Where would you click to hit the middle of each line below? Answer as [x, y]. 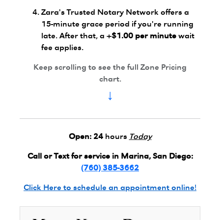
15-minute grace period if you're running [117, 25]
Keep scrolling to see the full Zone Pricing [110, 68]
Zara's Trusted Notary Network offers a [115, 13]
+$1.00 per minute [141, 37]
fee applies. [62, 48]
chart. [110, 80]
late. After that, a [74, 37]
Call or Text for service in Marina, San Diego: [110, 157]
